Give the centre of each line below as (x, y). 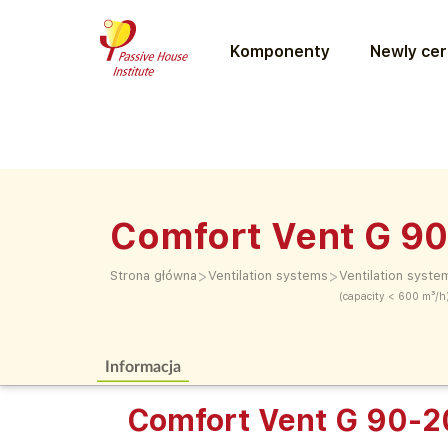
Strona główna (153, 275)
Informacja (143, 365)
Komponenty (279, 51)
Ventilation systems (268, 275)
